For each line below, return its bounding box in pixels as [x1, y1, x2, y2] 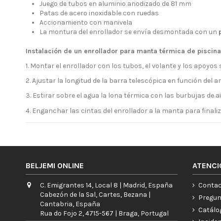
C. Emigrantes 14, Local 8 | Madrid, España [40, 181, 173, 190]
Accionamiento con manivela [39, 18, 132, 27]
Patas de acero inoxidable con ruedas [39, 9, 159, 18]
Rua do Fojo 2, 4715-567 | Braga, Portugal [40, 209, 169, 218]
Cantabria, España [40, 200, 100, 209]
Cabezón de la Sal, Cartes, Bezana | [40, 190, 150, 199]
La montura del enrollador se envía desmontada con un [39, 28, 219, 37]
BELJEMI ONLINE [26, 160, 84, 170]
